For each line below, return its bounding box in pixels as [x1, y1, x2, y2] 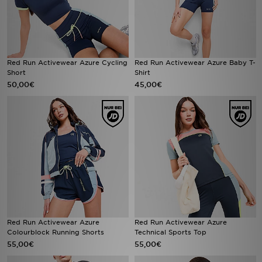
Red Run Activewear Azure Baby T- [135, 58, 256, 67]
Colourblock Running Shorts [7, 228, 104, 236]
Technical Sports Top [135, 228, 206, 236]
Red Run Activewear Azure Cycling [7, 58, 127, 67]
